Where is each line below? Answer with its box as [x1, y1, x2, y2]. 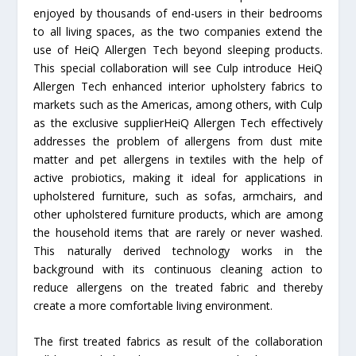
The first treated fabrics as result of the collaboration [33, 334, 323, 350]
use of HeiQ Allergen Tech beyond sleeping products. [33, 41, 323, 57]
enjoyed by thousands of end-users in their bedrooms [33, 5, 323, 21]
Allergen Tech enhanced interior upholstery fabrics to [33, 78, 323, 94]
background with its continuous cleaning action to [33, 261, 323, 277]
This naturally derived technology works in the [33, 242, 323, 258]
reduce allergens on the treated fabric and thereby [33, 279, 323, 295]
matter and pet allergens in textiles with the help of [33, 151, 323, 167]
